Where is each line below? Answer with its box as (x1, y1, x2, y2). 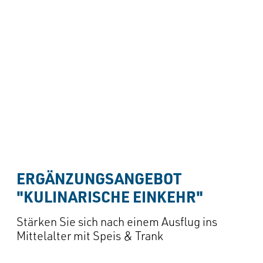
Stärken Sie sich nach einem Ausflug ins (16, 214, 217, 229)
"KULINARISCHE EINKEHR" (16, 186, 203, 206)
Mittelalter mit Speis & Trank (16, 228, 163, 243)
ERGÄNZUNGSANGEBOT (16, 168, 181, 188)
